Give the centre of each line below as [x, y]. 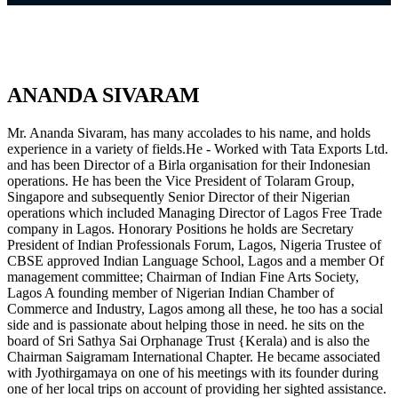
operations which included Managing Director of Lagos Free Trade [195, 212]
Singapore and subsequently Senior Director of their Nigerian [179, 196]
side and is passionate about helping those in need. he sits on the [186, 324]
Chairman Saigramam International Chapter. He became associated [194, 356]
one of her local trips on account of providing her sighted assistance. [197, 388]
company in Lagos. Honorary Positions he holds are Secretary [180, 228]
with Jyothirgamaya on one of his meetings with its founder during [193, 372]
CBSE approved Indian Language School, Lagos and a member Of [195, 260]
